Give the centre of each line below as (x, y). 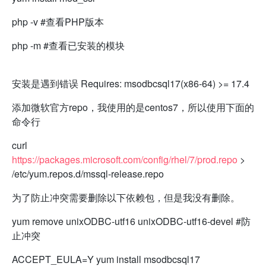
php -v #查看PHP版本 (58, 21)
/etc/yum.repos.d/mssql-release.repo (88, 173)
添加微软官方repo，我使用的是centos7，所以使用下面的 (133, 107)
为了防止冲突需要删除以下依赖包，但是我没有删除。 (126, 197)
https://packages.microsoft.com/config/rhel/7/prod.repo (125, 159)
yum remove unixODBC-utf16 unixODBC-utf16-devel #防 (131, 221)
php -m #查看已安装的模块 (68, 45)
